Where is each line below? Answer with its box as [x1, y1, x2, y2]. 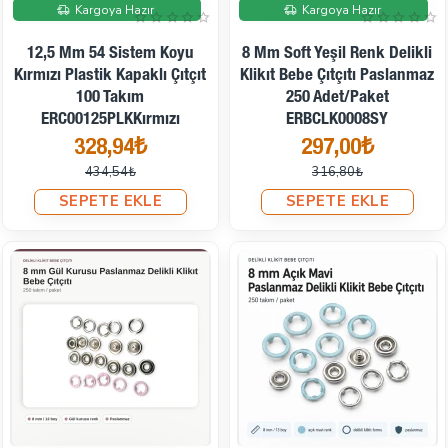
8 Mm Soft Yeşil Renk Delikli [242, 45, 433, 63]
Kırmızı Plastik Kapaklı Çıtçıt [14, 67, 207, 85]
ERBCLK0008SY [286, 111, 389, 129]
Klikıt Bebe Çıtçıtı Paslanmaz [240, 67, 435, 85]
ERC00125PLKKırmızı [40, 111, 180, 129]
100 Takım [76, 89, 145, 107]
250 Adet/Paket [285, 89, 389, 107]
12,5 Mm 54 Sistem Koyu [26, 45, 194, 63]
